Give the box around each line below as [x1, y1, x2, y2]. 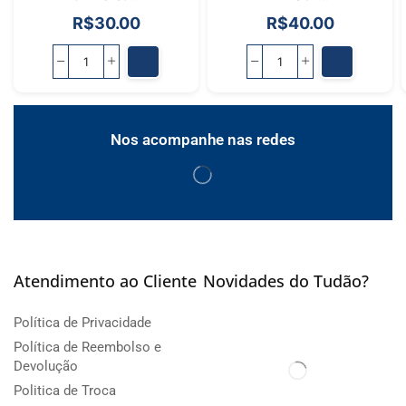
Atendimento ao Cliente [14, 269, 197, 292]
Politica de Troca [14, 382, 116, 399]
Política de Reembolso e [14, 338, 161, 355]
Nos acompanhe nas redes [111, 130, 295, 149]
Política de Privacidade [14, 314, 151, 331]
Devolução [14, 357, 78, 374]
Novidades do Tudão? [203, 269, 369, 292]
